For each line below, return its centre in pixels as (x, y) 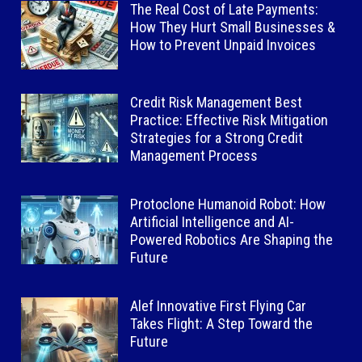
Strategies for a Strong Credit (217, 137)
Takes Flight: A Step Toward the (222, 323)
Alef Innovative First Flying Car (219, 305)
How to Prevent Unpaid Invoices (223, 44)
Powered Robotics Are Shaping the (232, 239)
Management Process (194, 155)
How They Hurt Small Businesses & (233, 27)
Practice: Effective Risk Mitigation (229, 120)
